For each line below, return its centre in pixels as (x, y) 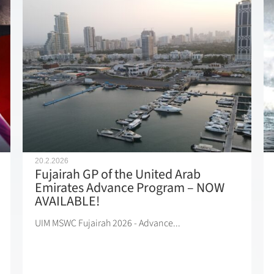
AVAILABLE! (68, 202)
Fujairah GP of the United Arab (118, 175)
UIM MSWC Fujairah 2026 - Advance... (108, 224)
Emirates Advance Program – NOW (130, 188)
